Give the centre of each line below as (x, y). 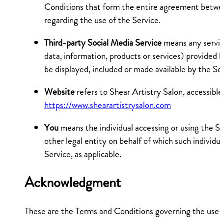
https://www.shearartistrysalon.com (108, 105)
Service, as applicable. (83, 154)
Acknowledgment (73, 183)
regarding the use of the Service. (102, 20)
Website (59, 92)
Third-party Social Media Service (103, 42)
